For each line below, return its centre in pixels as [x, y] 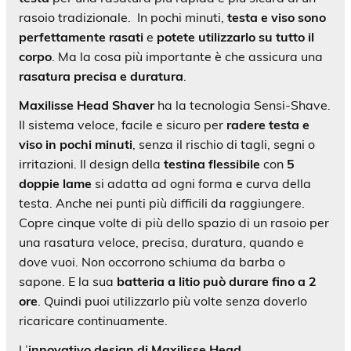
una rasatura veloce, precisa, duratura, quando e [161, 242]
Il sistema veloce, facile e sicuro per [123, 124]
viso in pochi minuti [76, 144]
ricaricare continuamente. [93, 320]
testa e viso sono [277, 17]
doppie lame [55, 183]
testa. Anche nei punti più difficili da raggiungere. [162, 203]
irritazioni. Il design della [91, 163]
